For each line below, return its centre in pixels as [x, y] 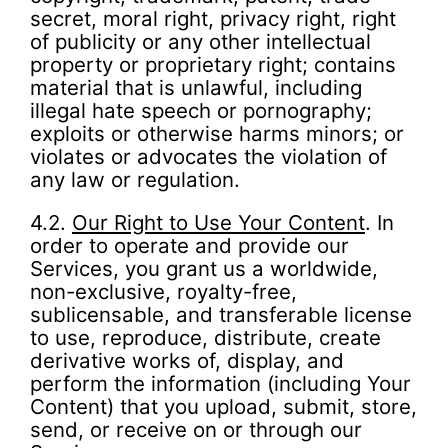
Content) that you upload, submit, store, [223, 407]
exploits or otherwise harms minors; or [217, 133]
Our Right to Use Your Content [218, 223]
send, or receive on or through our [196, 430]
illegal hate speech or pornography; [201, 110]
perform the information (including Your [220, 384]
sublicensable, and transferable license [221, 315]
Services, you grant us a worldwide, [204, 269]
